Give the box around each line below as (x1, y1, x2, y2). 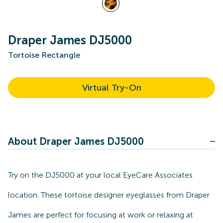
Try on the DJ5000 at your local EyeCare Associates (8, 170, 193, 180)
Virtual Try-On (82, 82, 141, 93)
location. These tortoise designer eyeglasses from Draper (8, 190, 210, 200)
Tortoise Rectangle (8, 50, 80, 60)
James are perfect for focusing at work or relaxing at (8, 210, 193, 220)
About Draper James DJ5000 (8, 135, 144, 147)
